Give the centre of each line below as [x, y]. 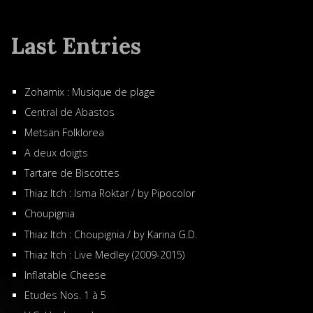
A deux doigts [56, 153]
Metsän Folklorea [64, 133]
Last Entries [76, 46]
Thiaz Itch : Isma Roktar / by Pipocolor [110, 194]
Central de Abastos [70, 112]
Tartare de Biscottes [72, 173]
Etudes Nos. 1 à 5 [65, 295]
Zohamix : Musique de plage [90, 92]
